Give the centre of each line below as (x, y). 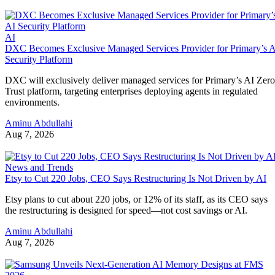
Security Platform (39, 60)
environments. (32, 103)
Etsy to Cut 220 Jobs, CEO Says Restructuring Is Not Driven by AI (136, 179)
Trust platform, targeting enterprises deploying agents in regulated (131, 91)
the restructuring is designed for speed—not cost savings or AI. (126, 211)
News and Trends (39, 168)
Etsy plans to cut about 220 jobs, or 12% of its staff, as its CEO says (136, 199)
